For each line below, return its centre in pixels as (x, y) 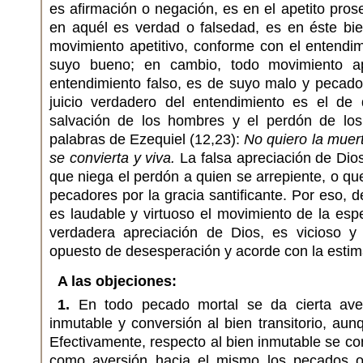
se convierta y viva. (113, 158)
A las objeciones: (117, 281)
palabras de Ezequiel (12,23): (147, 139)
